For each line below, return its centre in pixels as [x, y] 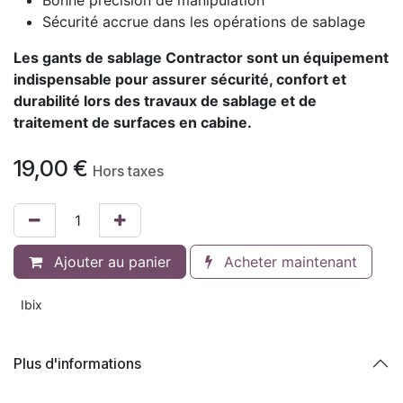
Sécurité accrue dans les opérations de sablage [204, 22]
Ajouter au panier [110, 262]
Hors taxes [128, 171]
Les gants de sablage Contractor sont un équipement [201, 58]
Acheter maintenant [288, 262]
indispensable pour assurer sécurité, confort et [180, 79]
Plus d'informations [77, 363]
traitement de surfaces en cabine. [133, 122]
